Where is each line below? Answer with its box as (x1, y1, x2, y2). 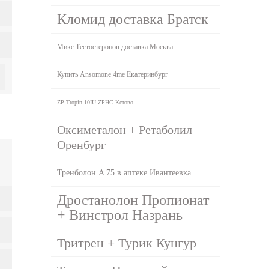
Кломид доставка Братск (57, 11, 209, 27)
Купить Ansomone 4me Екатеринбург (57, 70, 169, 79)
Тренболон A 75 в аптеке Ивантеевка (57, 168, 192, 177)
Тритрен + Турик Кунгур (57, 235, 197, 250)
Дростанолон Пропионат (57, 192, 210, 208)
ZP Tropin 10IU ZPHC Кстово (57, 98, 134, 106)
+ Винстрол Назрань (57, 207, 183, 223)
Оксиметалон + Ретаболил (57, 122, 193, 136)
